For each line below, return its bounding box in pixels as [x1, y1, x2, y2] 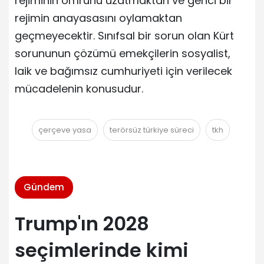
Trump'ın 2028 [15, 210, 149, 237]
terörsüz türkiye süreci [109, 124, 194, 136]
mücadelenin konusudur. [15, 81, 143, 96]
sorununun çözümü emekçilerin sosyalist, [15, 45, 230, 61]
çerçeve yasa [38, 124, 91, 136]
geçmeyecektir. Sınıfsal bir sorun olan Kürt [15, 28, 234, 43]
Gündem [24, 180, 64, 193]
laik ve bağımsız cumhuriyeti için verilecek [15, 63, 232, 78]
